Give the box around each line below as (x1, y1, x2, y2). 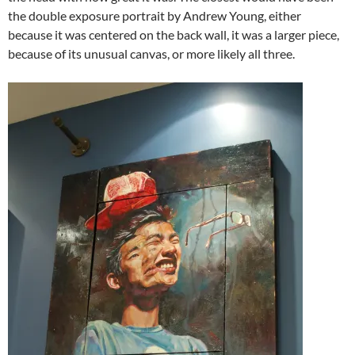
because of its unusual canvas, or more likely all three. (8, 46, 295, 62)
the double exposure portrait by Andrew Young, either (8, 8, 301, 24)
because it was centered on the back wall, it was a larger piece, (8, 27, 339, 43)
